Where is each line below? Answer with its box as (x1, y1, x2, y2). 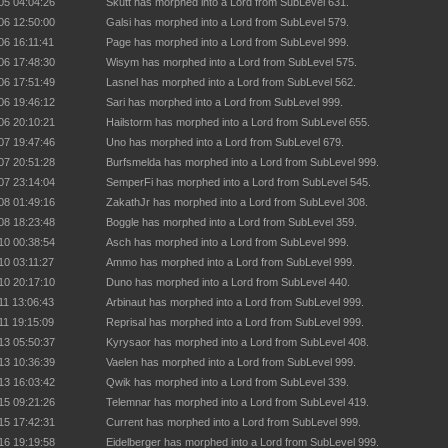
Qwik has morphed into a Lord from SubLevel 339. (106, 376, 349, 388)
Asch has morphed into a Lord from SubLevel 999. (106, 236, 349, 248)
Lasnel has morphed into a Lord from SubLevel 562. (106, 76, 356, 88)
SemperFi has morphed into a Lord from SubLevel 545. (106, 176, 371, 188)
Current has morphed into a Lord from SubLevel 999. (106, 416, 361, 428)
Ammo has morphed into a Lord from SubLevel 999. (106, 256, 355, 268)
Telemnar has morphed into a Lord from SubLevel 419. (106, 396, 369, 408)
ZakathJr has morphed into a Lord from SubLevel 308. (106, 196, 368, 208)
